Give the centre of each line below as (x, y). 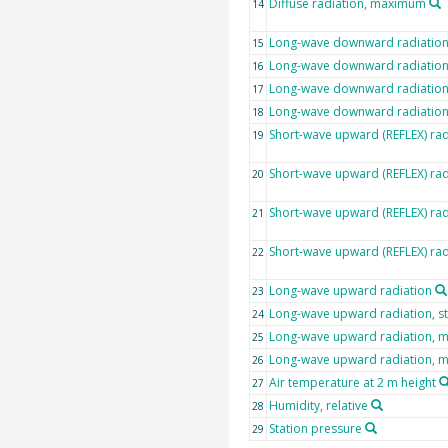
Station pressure (315, 428)
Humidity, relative (318, 405)
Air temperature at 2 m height (352, 382)
